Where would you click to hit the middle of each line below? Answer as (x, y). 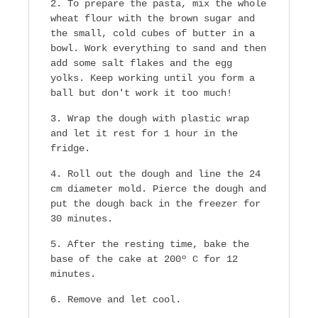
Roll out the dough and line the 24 (164, 174)
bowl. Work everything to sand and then (158, 49)
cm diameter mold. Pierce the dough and (158, 189)
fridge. (70, 149)
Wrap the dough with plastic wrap (158, 119)
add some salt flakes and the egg (141, 64)
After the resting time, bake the (158, 245)
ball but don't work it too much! (141, 93)
